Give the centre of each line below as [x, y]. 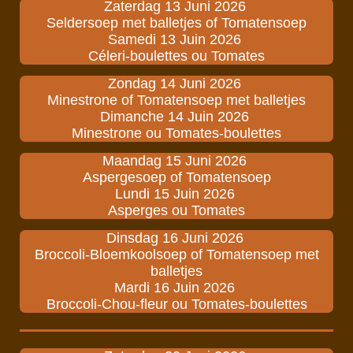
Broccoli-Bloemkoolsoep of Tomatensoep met [176, 255]
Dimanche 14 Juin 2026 [176, 117]
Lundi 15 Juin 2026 [176, 194]
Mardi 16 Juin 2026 [176, 288]
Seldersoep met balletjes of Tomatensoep [176, 23]
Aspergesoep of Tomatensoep [176, 178]
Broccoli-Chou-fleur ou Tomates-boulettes [176, 305]
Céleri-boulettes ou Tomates [176, 56]
